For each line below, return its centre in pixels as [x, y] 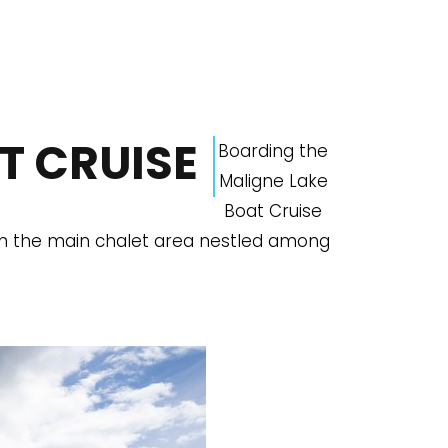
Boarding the [273, 151]
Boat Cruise [273, 211]
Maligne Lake [273, 181]
